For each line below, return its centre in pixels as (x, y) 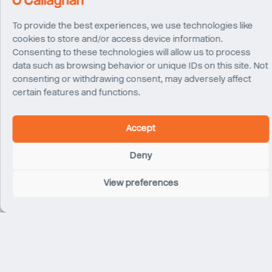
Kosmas (170, 112)
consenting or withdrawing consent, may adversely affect (131, 80)
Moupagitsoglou (186, 122)
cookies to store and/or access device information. (117, 40)
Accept (141, 129)
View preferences (141, 184)
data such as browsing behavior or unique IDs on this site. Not (140, 66)
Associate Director (190, 132)
